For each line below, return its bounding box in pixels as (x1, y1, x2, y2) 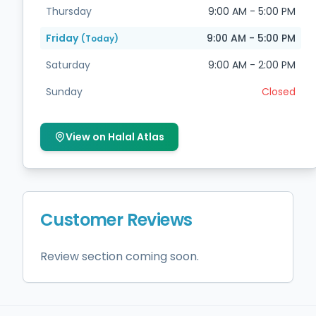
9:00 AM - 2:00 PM (208, 58, 296, 72)
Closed (262, 85, 296, 99)
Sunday (46, 85, 83, 99)
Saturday (46, 58, 90, 72)
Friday (46, 31, 78, 45)
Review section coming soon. (40, 248, 199, 265)
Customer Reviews (40, 208, 193, 231)
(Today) (81, 32, 119, 44)
